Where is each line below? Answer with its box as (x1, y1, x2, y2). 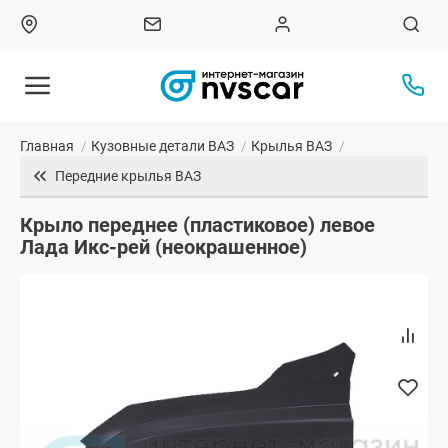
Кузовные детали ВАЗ (91, 138, 234, 155)
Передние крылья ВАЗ (55, 168, 201, 185)
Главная (20, 138, 74, 155)
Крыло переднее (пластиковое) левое (20, 213, 375, 238)
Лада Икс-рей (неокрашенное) (20, 235, 307, 260)
